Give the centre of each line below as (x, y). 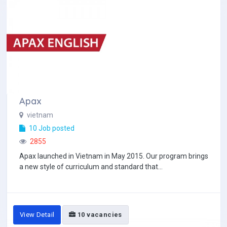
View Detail (37, 215)
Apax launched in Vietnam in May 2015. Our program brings (114, 156)
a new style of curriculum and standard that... (91, 167)
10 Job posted (51, 128)
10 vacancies (99, 215)
